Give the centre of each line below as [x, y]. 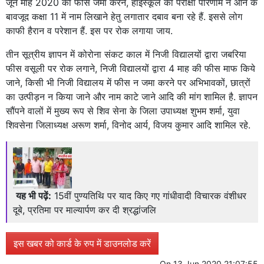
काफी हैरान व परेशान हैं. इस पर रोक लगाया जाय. [89, 31]
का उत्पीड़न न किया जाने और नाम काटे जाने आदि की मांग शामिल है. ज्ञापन [132, 97]
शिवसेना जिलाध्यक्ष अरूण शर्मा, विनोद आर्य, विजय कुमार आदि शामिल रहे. [128, 125]
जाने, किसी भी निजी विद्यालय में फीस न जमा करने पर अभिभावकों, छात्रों [128, 83]
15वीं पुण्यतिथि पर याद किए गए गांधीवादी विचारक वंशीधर [150, 196]
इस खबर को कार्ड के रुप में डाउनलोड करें [82, 244]
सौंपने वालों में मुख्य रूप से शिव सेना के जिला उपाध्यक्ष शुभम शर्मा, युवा [123, 111]
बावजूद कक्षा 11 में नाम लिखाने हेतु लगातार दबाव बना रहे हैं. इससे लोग [124, 17]
